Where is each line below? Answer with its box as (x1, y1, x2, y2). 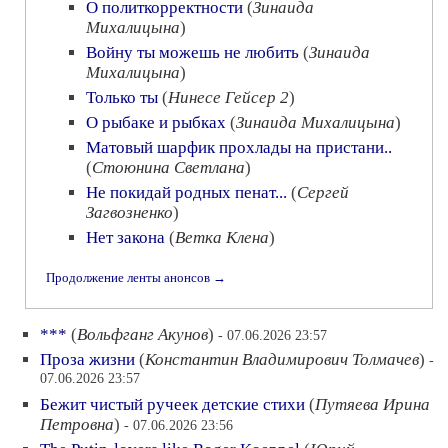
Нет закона (86, 228, 165, 247)
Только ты (86, 88, 158, 107)
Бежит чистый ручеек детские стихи (40, 395, 305, 414)
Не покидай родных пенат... (86, 183, 287, 202)
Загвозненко (86, 203, 173, 222)
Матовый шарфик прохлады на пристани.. (86, 138, 392, 157)
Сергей (297, 183, 349, 202)
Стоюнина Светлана (92, 158, 245, 177)
